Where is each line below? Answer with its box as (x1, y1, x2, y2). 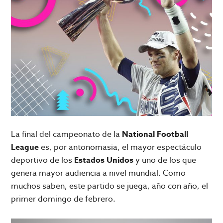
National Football (122, 128, 189, 141)
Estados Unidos (74, 154, 134, 167)
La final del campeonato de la (11, 128, 122, 141)
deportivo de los (11, 154, 75, 167)
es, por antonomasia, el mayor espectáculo (41, 141, 202, 154)
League (11, 141, 41, 154)
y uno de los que (133, 154, 197, 167)
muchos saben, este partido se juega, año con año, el (11, 180, 209, 193)
